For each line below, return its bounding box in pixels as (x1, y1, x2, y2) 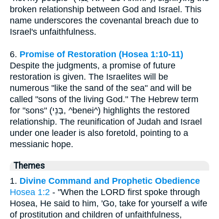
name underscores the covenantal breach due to (10, 15, 198, 25)
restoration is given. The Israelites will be (10, 71, 168, 82)
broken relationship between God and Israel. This (10, 4, 201, 14)
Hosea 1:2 (10, 187, 50, 197)
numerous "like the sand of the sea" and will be (10, 83, 192, 93)
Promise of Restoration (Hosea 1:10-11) (20, 49, 183, 59)
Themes (14, 160, 45, 171)
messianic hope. (10, 139, 73, 149)
